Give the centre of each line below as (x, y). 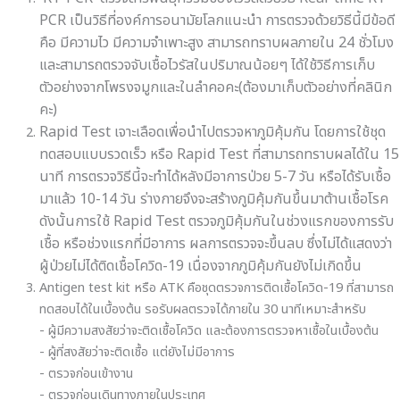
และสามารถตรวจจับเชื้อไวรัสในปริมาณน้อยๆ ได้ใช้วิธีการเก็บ (207, 66)
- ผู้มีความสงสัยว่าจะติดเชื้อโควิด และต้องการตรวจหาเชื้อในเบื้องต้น (208, 332)
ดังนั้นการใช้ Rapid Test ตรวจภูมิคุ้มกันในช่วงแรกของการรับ (216, 222)
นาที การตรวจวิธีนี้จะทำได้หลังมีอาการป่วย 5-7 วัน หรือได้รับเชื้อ (215, 177)
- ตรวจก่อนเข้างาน (86, 375)
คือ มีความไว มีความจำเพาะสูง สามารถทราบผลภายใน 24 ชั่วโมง (216, 43)
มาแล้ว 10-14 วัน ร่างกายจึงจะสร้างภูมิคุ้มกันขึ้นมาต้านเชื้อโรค (213, 200)
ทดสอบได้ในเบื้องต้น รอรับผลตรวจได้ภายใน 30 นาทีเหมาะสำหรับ (202, 310)
